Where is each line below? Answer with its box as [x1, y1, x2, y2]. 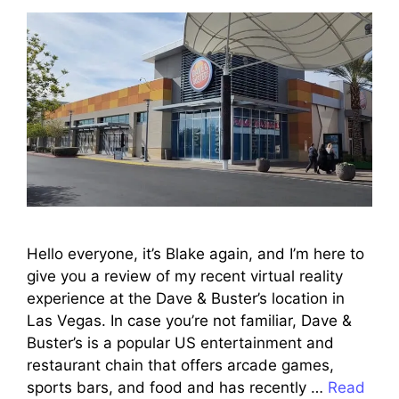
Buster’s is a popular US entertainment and [27, 334, 334, 353]
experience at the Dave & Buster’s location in [27, 289, 345, 308]
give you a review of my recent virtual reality [27, 267, 343, 286]
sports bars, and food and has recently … [27, 379, 328, 397]
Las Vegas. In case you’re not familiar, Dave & [27, 312, 352, 330]
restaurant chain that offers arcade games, [27, 356, 334, 375]
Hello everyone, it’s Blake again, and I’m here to [27, 245, 364, 264]
